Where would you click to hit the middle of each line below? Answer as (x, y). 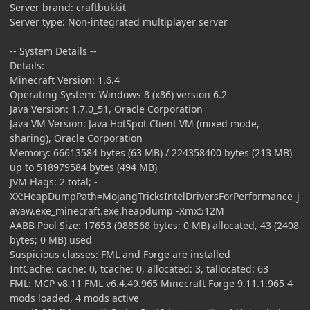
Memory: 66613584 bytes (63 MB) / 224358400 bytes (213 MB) (151, 152)
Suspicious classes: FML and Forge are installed (120, 254)
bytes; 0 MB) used (51, 239)
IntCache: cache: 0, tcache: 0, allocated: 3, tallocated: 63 (139, 268)
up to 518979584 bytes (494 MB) (83, 167)
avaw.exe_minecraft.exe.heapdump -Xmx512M (117, 210)
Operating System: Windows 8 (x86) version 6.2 (118, 94)
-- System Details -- (53, 51)
